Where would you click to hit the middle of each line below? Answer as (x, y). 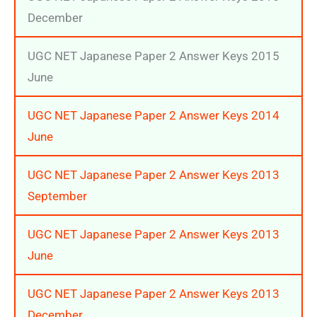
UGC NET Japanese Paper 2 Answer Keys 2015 (154, 56)
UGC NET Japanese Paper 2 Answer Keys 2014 (154, 115)
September (57, 196)
